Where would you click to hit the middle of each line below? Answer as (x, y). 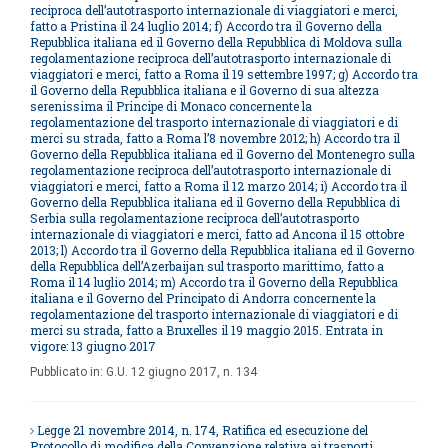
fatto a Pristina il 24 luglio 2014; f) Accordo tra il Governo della (206, 26)
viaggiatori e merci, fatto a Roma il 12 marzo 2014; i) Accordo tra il (218, 186)
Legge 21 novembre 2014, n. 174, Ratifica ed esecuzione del (202, 430)
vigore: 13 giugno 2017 (93, 346)
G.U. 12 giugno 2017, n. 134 (181, 372)
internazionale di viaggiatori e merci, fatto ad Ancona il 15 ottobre (217, 234)
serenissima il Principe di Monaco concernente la (171, 106)
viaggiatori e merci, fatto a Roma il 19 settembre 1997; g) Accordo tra (224, 74)
